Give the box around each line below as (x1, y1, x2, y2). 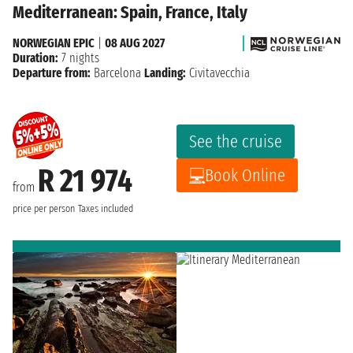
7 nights (58, 50, 99, 66)
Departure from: (13, 65, 91, 81)
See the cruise (189, 131, 282, 153)
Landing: (144, 65, 186, 81)
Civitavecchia (186, 65, 250, 81)
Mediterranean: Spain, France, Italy (13, 2, 247, 24)
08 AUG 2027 (105, 35, 165, 51)
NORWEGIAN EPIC (13, 35, 95, 51)
